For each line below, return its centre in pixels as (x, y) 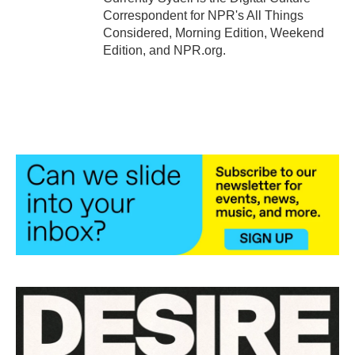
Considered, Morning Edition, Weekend (214, 33)
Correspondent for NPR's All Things (203, 15)
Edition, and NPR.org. (164, 50)
